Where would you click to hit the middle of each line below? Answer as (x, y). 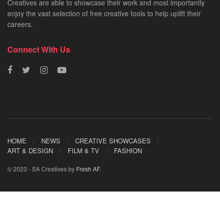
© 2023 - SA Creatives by (42, 169)
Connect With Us (39, 49)
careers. (20, 24)
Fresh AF (88, 169)
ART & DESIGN (30, 151)
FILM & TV (83, 151)
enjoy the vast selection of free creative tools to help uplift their (104, 13)
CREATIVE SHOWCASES (113, 141)
